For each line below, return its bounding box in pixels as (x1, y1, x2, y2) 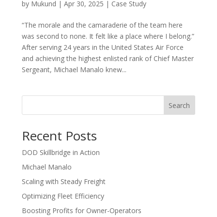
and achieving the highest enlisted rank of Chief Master (21, 53, 194, 63)
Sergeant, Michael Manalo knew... (21, 64, 126, 74)
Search (169, 100, 190, 110)
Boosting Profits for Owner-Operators (21, 205, 141, 215)
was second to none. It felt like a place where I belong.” (21, 31, 194, 41)
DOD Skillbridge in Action (21, 147, 100, 157)
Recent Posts (21, 126, 97, 144)
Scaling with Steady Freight (21, 176, 106, 186)
